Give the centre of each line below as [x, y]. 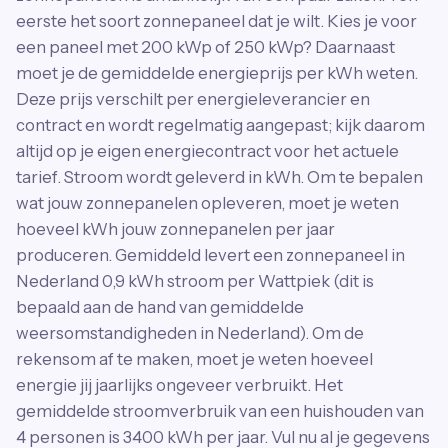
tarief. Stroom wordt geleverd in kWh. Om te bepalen [219, 177]
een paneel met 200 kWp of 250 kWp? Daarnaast [205, 47]
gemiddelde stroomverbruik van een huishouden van [220, 411]
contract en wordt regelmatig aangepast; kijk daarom [220, 125]
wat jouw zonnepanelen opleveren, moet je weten [207, 203]
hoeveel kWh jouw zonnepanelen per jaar [175, 229]
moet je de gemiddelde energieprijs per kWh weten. [217, 73]
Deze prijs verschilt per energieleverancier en [193, 99]
